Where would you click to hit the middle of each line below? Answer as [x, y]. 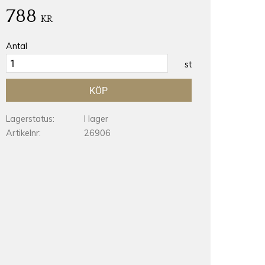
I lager [96, 119]
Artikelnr [22, 133]
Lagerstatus [29, 119]
